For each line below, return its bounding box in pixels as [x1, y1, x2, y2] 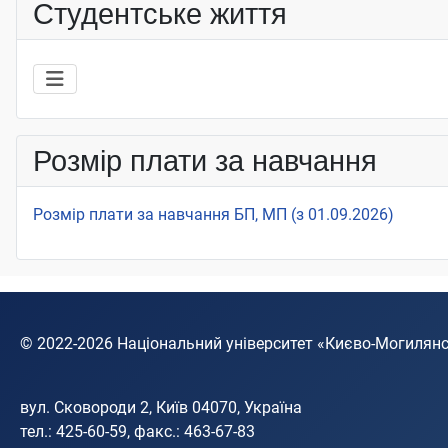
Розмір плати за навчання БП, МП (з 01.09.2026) [33, 204, 394, 224]
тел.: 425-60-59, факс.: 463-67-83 [20, 422, 255, 441]
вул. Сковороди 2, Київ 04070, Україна [20, 398, 302, 417]
